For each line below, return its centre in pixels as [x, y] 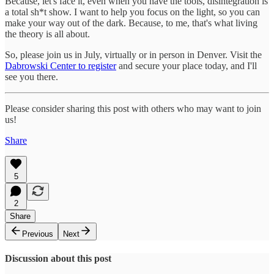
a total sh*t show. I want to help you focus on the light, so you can [132, 12]
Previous [38, 234]
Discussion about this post [58, 258]
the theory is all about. [47, 34]
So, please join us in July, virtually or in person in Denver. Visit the [133, 54]
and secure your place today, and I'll [187, 65]
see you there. [31, 76]
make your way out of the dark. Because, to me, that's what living [131, 23]
